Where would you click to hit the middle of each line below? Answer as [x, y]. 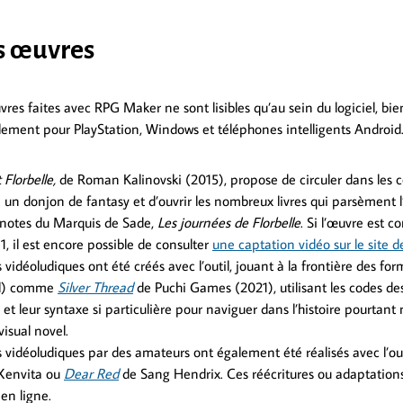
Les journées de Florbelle [229, 223]
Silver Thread [95, 287]
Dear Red [91, 374]
